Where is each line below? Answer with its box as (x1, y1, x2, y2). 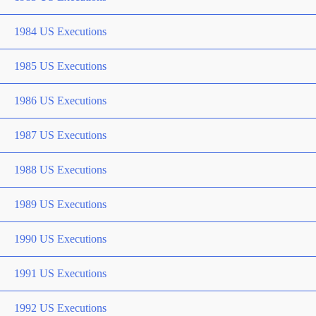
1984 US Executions (14, 25, 107, 37)
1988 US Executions (14, 163, 107, 176)
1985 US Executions (14, 59, 107, 72)
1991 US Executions (14, 267, 107, 279)
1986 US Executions (14, 94, 107, 107)
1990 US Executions (14, 232, 107, 245)
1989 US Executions (14, 197, 107, 210)
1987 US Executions (14, 128, 107, 141)
